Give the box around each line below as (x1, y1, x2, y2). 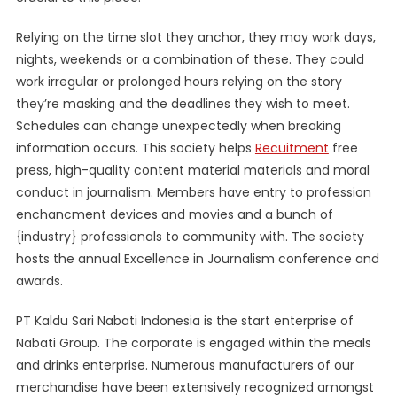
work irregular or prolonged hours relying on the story (15, 73, 342, 90)
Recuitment (254, 139, 329, 157)
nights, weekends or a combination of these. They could (15, 51, 364, 68)
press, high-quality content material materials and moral (15, 161, 370, 179)
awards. (15, 272, 63, 290)
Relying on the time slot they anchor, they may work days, (15, 28, 376, 46)
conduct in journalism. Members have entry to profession (15, 183, 371, 201)
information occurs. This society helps (15, 139, 255, 157)
